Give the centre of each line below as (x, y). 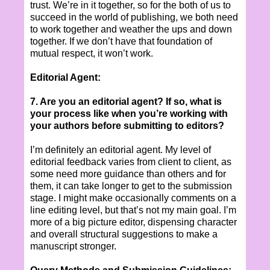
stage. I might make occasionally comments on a (133, 198)
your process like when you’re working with (129, 113)
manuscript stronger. (73, 246)
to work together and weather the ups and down (131, 29)
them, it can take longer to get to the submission (131, 186)
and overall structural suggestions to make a (124, 234)
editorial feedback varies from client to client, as (131, 162)
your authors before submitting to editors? (127, 125)
